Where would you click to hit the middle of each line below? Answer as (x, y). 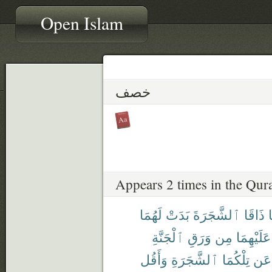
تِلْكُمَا (236, 259)
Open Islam (82, 23)
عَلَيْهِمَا (253, 236)
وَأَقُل (154, 259)
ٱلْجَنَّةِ (168, 236)
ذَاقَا (254, 214)
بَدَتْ (178, 214)
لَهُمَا (151, 214)
